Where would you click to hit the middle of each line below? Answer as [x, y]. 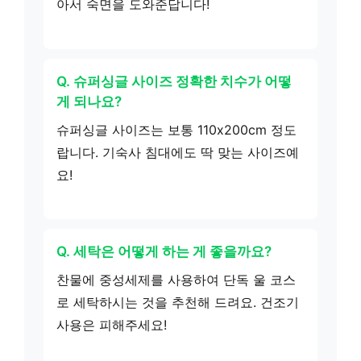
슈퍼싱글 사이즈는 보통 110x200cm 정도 [176, 129]
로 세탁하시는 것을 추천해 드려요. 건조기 [178, 302]
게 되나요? [89, 101]
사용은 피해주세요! [112, 325]
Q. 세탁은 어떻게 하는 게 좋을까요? [164, 251]
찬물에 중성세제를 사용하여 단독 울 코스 [176, 280]
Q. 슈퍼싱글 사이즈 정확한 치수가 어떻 [174, 81]
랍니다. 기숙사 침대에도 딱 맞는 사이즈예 [178, 152]
